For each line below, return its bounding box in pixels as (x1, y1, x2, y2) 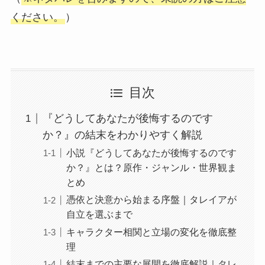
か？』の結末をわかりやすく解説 (42, 129, 202, 141)
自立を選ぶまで (66, 209, 132, 220)
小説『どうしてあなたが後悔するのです (66, 147, 237, 159)
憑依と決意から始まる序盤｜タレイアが (66, 194, 237, 205)
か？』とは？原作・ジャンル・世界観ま (66, 162, 237, 173)
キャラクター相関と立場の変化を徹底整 (66, 226, 237, 237)
